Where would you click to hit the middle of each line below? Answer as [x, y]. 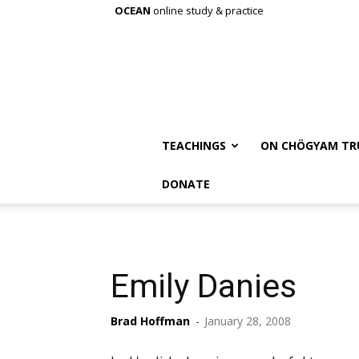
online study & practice [207, 10]
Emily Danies [204, 286]
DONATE [186, 184]
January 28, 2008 [248, 321]
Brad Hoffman [150, 321]
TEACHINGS [194, 145]
